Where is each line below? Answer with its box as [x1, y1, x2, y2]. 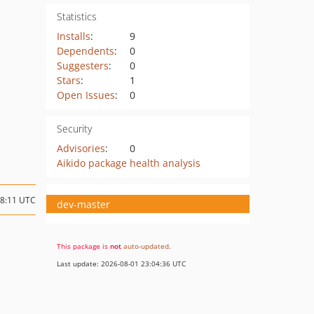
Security [56, 122, 92, 135]
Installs [56, 29, 90, 43]
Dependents [56, 44, 114, 57]
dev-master [57, 197, 110, 211]
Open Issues [56, 88, 115, 102]
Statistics [56, 10, 97, 23]
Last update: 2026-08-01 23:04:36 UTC [57, 259, 186, 268]
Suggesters [56, 59, 109, 72]
